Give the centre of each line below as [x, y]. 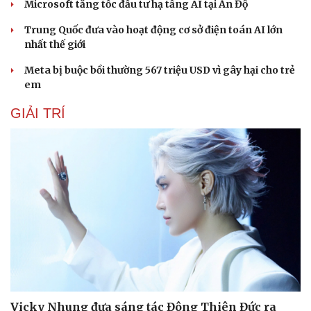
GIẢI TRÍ [38, 113]
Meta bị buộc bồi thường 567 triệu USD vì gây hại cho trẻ [160, 70]
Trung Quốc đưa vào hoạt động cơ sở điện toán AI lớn [153, 30]
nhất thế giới [55, 44]
